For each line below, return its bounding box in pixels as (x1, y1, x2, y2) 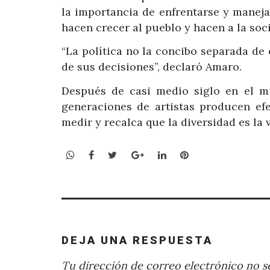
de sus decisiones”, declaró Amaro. (61, 60, 242, 74)
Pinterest (187, 148, 231, 161)
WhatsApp (74, 148, 122, 161)
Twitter (116, 148, 152, 161)
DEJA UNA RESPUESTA (61, 233, 213, 246)
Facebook (93, 148, 138, 161)
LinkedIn (165, 148, 206, 161)
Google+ (143, 148, 182, 161)
